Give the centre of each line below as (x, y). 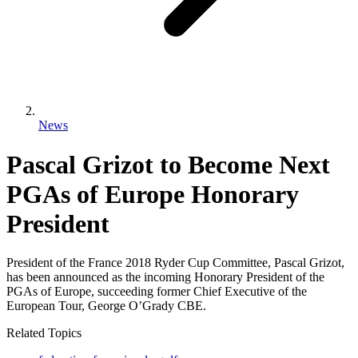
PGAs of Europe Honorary (153, 194)
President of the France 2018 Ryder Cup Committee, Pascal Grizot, (175, 263)
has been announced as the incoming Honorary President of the (165, 277)
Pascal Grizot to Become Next (168, 164)
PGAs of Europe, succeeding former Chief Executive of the (157, 292)
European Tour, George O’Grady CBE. (106, 306)
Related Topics (44, 333)
